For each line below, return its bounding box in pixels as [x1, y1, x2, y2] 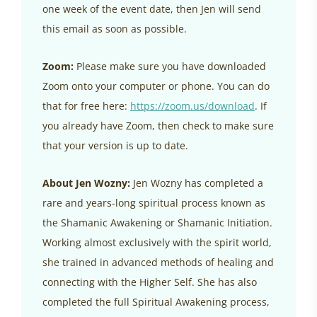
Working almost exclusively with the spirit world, [42, 236, 272, 250]
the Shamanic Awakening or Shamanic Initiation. [42, 216, 272, 230]
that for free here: [42, 99, 130, 113]
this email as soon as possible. [42, 22, 187, 36]
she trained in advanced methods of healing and [42, 255, 274, 270]
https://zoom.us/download [130, 99, 255, 113]
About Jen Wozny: [42, 176, 130, 190]
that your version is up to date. [42, 139, 188, 153]
